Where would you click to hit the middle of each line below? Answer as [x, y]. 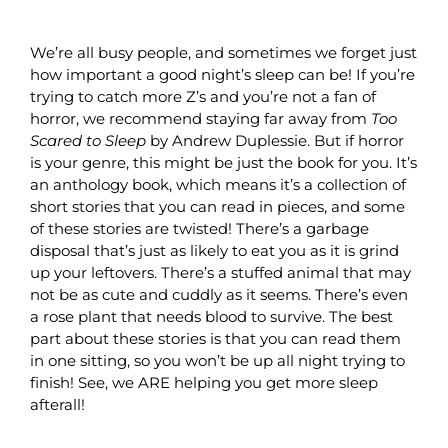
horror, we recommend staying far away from [200, 118]
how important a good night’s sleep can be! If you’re [222, 74]
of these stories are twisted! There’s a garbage [199, 228]
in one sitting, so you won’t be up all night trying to [217, 360]
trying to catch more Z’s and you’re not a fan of [202, 96]
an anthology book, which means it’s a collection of [217, 184]
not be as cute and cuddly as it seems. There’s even [218, 294]
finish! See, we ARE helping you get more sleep [203, 382]
